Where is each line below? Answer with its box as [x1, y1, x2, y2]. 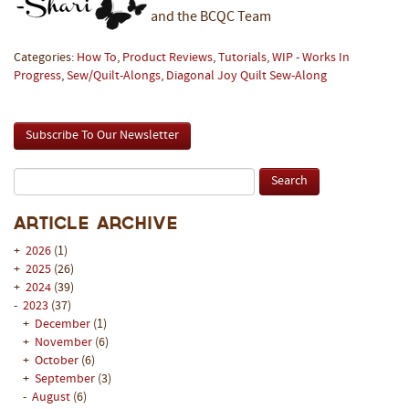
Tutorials [218, 51, 267, 66]
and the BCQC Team [151, 10, 271, 26]
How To [77, 51, 117, 66]
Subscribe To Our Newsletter [26, 129, 179, 143]
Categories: [14, 51, 77, 66]
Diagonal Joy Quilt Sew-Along [166, 69, 327, 84]
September [35, 372, 98, 387]
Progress [14, 69, 61, 84]
